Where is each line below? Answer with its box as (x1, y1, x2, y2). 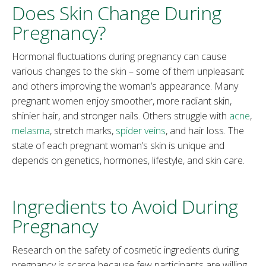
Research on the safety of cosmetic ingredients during (12, 243, 239, 257)
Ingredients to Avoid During (12, 194, 238, 220)
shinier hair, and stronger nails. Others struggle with (12, 109, 229, 123)
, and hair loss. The (166, 124, 244, 138)
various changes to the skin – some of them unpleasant (12, 65, 244, 78)
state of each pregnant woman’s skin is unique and (12, 139, 224, 153)
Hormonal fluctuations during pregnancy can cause (12, 50, 227, 64)
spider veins (116, 124, 166, 138)
